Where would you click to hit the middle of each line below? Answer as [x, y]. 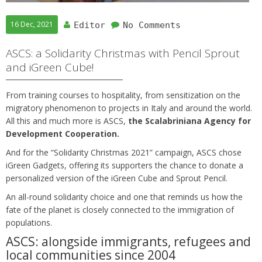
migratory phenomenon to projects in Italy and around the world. [129, 108]
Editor [89, 25]
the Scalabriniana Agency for [189, 121]
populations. [29, 223]
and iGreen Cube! [50, 68]
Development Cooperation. [63, 134]
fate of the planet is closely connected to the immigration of [120, 210]
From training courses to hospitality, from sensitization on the [123, 95]
